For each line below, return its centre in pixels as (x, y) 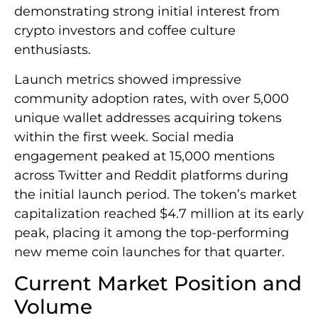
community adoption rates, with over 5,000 (152, 98)
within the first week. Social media (124, 137)
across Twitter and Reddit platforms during (151, 175)
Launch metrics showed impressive (128, 79)
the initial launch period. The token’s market (155, 194)
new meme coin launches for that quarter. (149, 252)
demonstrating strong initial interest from (147, 12)
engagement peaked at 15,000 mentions (144, 156)
